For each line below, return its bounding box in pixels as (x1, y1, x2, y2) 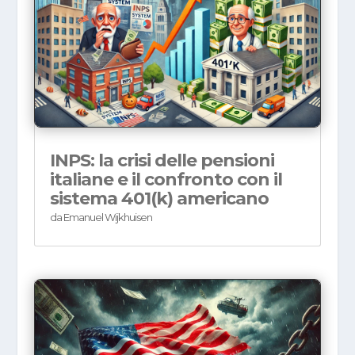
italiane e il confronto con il (49, 169, 282, 191)
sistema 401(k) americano (49, 188, 269, 210)
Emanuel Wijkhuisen (63, 211, 152, 224)
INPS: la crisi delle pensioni (49, 150, 274, 172)
